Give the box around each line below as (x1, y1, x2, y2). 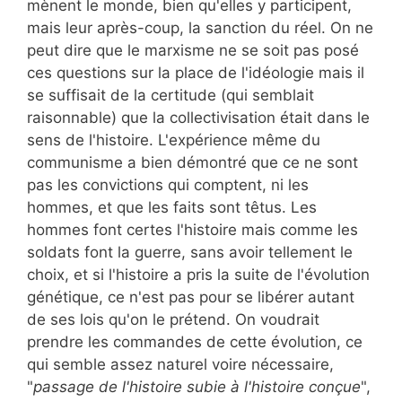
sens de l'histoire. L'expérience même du (27, 131, 320, 150)
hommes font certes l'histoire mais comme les (27, 221, 358, 240)
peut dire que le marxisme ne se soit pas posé (27, 41, 359, 60)
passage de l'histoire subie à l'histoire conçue (33, 378, 361, 397)
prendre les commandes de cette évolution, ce (27, 333, 363, 352)
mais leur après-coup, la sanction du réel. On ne (27, 19, 373, 38)
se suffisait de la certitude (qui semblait (27, 86, 314, 105)
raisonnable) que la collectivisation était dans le (27, 109, 370, 127)
